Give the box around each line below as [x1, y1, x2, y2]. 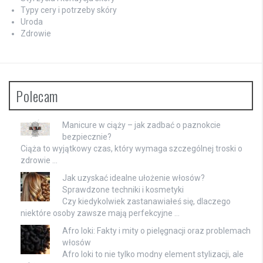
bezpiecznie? [62, 131, 112, 141]
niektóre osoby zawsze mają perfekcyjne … [21, 208, 180, 218]
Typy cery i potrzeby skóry [21, 5, 117, 15]
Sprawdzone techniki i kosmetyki [62, 184, 184, 194]
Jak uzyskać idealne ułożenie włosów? [62, 173, 205, 183]
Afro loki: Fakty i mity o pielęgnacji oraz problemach [62, 225, 251, 235]
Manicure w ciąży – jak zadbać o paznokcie [62, 120, 221, 130]
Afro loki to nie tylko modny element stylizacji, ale [62, 249, 244, 259]
